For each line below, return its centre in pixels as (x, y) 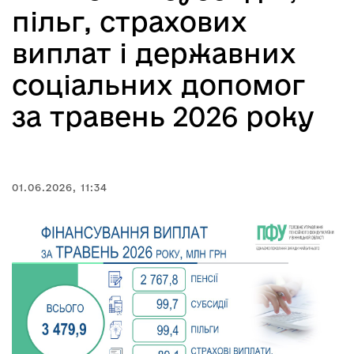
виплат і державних (154, 53)
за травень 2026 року (163, 116)
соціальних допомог (158, 85)
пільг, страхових (130, 21)
